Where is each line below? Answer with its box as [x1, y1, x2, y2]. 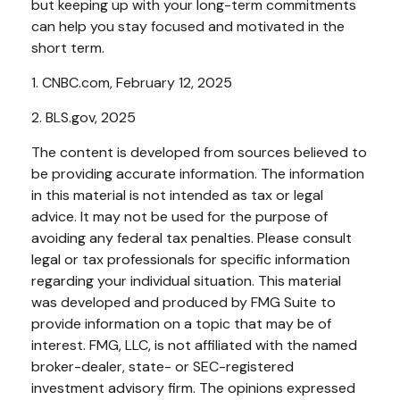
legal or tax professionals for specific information [31, 250, 350, 270]
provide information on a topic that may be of [31, 314, 331, 334]
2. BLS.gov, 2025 [31, 108, 136, 128]
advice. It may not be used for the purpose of [31, 207, 328, 227]
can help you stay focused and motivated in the [31, 17, 345, 37]
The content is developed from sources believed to [31, 143, 367, 162]
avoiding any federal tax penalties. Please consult [31, 229, 352, 248]
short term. [31, 38, 104, 58]
